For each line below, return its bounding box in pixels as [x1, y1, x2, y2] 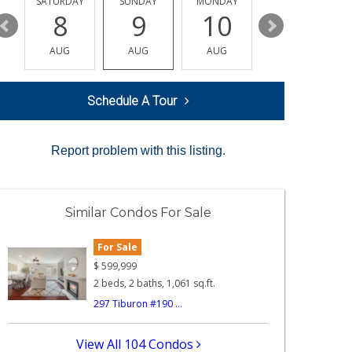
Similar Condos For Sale [65, 205, 211, 221]
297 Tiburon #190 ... [93, 296, 183, 310]
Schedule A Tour [87, 93, 177, 109]
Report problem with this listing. [51, 144, 225, 158]
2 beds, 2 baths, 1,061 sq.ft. [93, 276, 216, 290]
